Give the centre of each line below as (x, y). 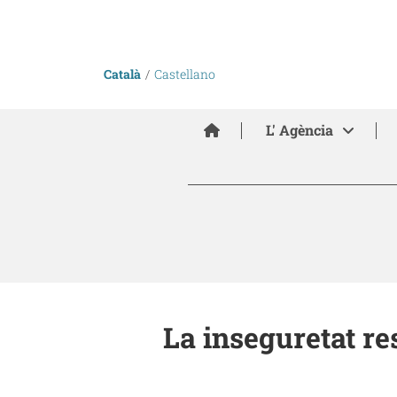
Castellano (185, 74)
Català (122, 74)
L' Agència (299, 130)
